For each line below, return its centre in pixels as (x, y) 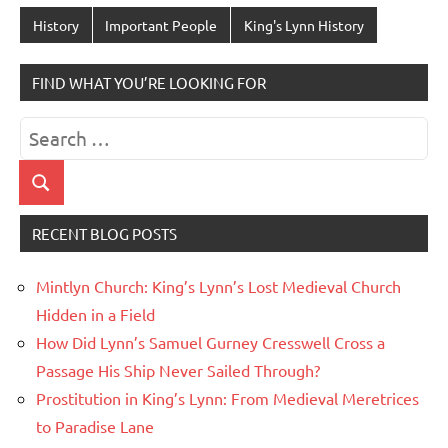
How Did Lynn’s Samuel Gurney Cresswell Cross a (210, 342)
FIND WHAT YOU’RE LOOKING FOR (149, 83)
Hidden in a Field (95, 314)
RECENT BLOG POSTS (104, 234)
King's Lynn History (303, 24)
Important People (161, 24)
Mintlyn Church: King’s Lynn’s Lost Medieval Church (218, 286)
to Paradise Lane (95, 426)
